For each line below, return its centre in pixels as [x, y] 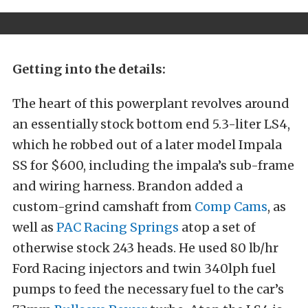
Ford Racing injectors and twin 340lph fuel [144, 268]
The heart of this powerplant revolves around [151, 103]
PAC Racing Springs [118, 227]
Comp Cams [231, 206]
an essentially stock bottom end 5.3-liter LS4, [151, 124]
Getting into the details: [89, 69]
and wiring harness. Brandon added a [128, 186]
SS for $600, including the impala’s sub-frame [153, 165]
